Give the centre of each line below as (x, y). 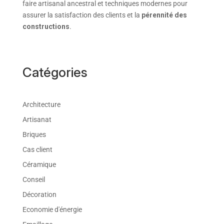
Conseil (33, 179)
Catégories (55, 72)
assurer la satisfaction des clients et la (82, 15)
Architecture (41, 104)
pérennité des (164, 15)
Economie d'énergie (52, 209)
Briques (34, 134)
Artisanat (37, 119)
